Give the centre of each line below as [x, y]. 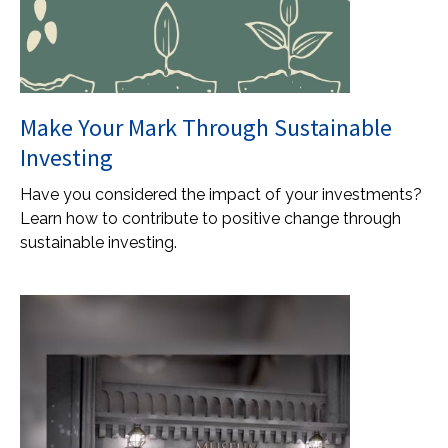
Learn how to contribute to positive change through [210, 218]
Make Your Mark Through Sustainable [206, 127]
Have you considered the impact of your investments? [221, 194]
